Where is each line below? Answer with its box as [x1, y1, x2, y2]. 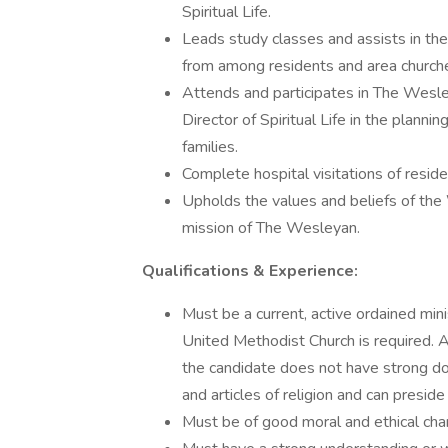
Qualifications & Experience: [142, 260, 358, 282]
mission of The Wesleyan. [182, 217, 360, 239]
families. [182, 136, 238, 158]
